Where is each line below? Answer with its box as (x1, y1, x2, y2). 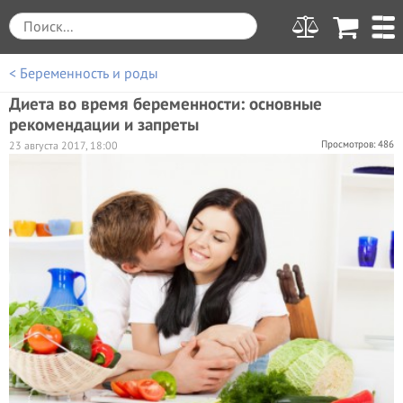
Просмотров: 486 (321, 138, 394, 150)
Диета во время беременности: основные (9, 92, 322, 114)
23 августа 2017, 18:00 (9, 139, 118, 152)
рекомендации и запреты (9, 112, 199, 135)
